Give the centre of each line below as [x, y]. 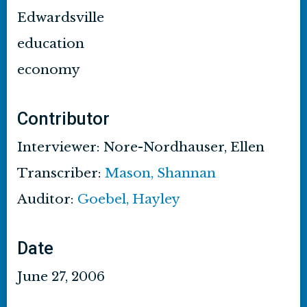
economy [49, 70]
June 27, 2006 [61, 277]
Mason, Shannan [160, 173]
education [51, 44]
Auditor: [47, 199]
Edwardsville [61, 17]
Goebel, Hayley [129, 199]
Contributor [63, 119]
